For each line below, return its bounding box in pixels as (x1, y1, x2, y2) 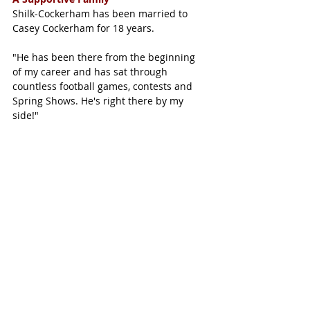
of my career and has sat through (12, 64, 170, 78)
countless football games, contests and (12, 79, 195, 93)
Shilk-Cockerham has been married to (12, 6, 190, 20)
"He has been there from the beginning (12, 50, 198, 64)
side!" (12, 108, 39, 122)
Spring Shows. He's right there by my (12, 93, 186, 107)
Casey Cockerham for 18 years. (12, 21, 157, 35)
